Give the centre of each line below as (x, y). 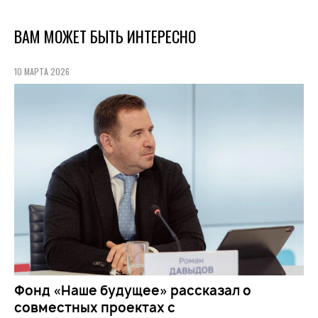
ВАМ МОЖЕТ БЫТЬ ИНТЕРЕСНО (105, 37)
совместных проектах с (95, 307)
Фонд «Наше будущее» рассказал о (133, 290)
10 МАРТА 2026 (42, 72)
